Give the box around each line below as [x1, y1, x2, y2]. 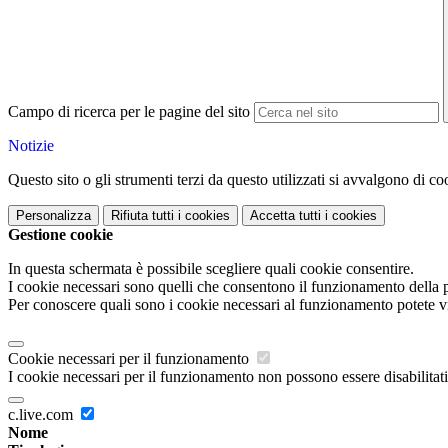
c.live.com [8, 406, 77, 424]
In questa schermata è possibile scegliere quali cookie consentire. [8, 260, 414, 278]
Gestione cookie [8, 226, 113, 244]
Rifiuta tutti [111, 208, 174, 224]
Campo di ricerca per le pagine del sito [8, 103, 250, 121]
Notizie [8, 137, 54, 155]
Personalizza [16, 208, 91, 224]
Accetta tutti [250, 208, 321, 224]
